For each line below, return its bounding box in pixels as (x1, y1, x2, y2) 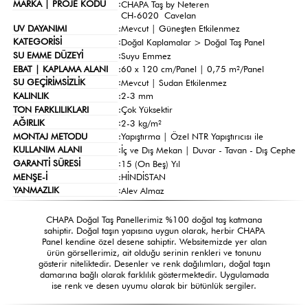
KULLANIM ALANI (12, 144, 82, 155)
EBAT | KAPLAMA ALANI (12, 63, 108, 74)
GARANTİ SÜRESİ (12, 157, 80, 169)
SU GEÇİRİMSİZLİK (12, 76, 85, 88)
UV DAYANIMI (12, 22, 67, 34)
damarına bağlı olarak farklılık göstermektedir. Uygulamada (39, 268, 269, 280)
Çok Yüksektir (120, 104, 173, 115)
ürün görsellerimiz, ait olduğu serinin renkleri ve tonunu (47, 246, 261, 258)
